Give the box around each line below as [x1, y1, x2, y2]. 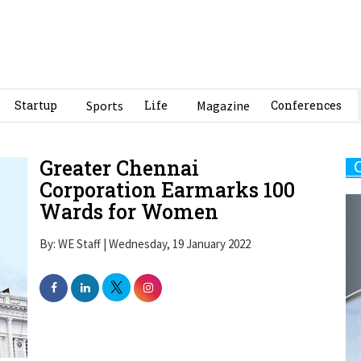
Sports [86, 97, 123, 114]
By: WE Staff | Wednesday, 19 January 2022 [39, 236, 251, 252]
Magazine [197, 97, 250, 114]
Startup [15, 97, 57, 113]
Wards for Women [39, 197, 218, 225]
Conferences [271, 97, 342, 113]
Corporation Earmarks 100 [39, 176, 295, 203]
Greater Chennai [39, 154, 199, 181]
